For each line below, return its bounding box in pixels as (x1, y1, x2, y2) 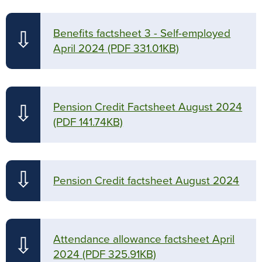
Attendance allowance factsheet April (53, 232, 235, 246)
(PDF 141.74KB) (53, 115, 123, 129)
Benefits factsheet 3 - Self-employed (53, 26, 231, 40)
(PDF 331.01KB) (108, 42, 180, 55)
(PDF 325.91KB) (82, 247, 157, 261)
